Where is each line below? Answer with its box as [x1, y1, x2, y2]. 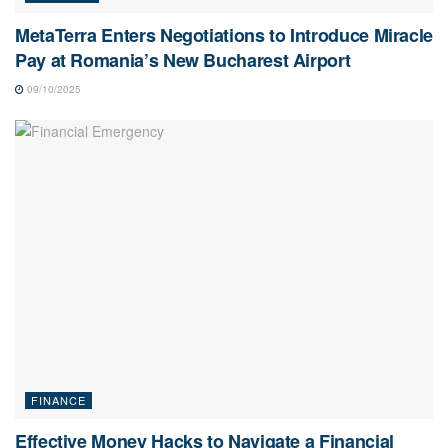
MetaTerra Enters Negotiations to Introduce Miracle [15, 21, 434, 48]
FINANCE [31, 391, 86, 408]
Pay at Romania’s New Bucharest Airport [15, 46, 351, 73]
